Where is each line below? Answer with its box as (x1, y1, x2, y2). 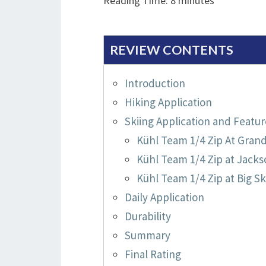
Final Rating (125, 247, 181, 262)
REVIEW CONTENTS (110, 42, 233, 58)
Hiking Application (125, 95, 212, 110)
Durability (125, 209, 171, 224)
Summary (125, 228, 170, 243)
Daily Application (125, 190, 204, 205)
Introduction (125, 76, 185, 91)
